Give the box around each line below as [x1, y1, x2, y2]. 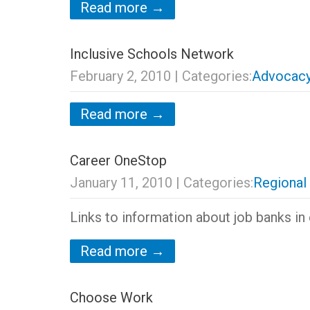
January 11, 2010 [69, 174, 172, 191]
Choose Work [69, 289, 153, 306]
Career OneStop [69, 152, 167, 169]
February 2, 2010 [69, 68, 171, 84]
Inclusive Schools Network [69, 46, 234, 62]
